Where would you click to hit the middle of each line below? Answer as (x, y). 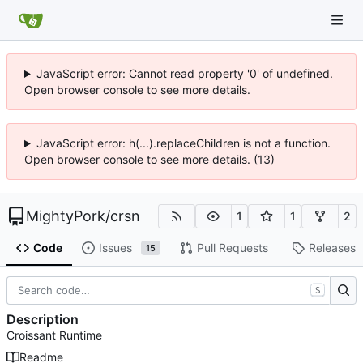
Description (43, 320)
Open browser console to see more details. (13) (149, 159)
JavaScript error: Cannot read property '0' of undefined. (184, 73)
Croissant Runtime (54, 335)
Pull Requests (232, 248)
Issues (115, 248)
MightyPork (66, 216)
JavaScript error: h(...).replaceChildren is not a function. (183, 143)
